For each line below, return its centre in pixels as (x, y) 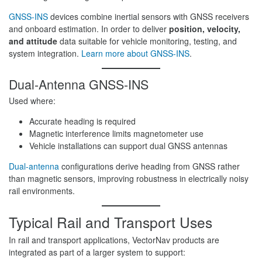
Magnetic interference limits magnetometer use (116, 133)
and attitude (33, 41)
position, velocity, (205, 29)
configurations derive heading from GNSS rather (149, 166)
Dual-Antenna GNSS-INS (79, 84)
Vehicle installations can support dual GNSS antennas (128, 146)
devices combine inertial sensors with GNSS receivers (150, 16)
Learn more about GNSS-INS (135, 53)
